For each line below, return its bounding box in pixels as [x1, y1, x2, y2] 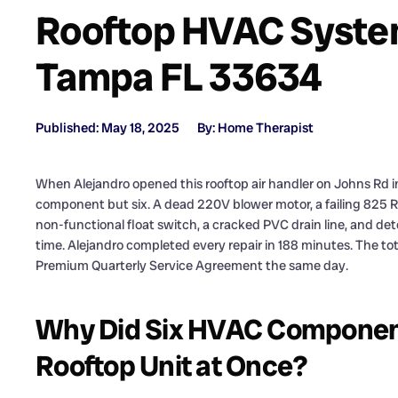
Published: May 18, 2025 [36, 119, 179, 138]
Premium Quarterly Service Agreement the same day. [36, 257, 348, 275]
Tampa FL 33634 [36, 52, 322, 103]
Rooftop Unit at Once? [36, 347, 308, 386]
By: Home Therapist [197, 119, 314, 138]
